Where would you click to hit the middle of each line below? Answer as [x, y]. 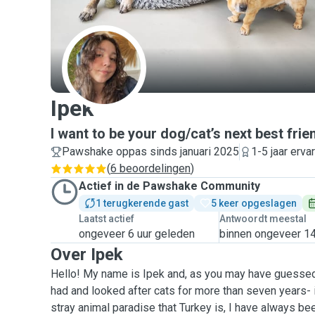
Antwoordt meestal [263, 219]
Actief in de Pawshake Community [169, 186]
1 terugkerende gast [142, 203]
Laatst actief [107, 219]
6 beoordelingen [150, 168]
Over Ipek [87, 255]
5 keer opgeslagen [254, 203]
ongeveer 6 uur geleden [137, 234]
